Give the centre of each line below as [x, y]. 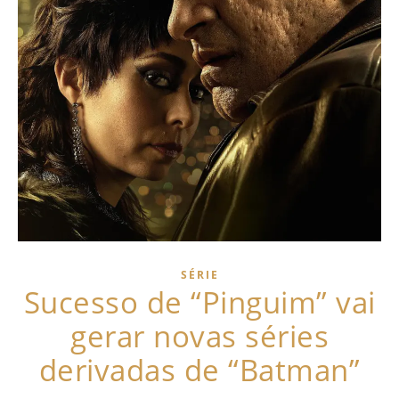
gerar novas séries [199, 336]
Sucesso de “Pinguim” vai [199, 302]
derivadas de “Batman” [199, 370]
